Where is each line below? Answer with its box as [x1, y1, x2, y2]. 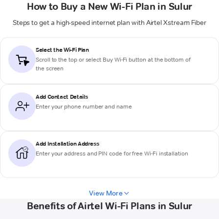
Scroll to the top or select [36, 56, 103, 64]
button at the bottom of [127, 56, 191, 64]
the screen [36, 65, 64, 72]
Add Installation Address [36, 140, 99, 148]
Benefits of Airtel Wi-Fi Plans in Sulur [26, 200, 193, 212]
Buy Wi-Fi [103, 56, 128, 64]
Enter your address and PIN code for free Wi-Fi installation [36, 150, 188, 157]
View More [89, 189, 123, 198]
